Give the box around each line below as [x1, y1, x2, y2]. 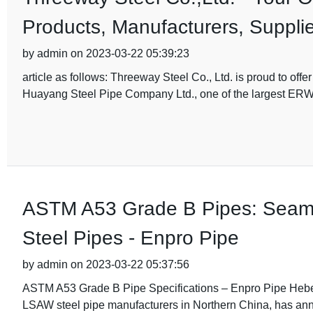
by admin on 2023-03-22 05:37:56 [22, 259, 189, 270]
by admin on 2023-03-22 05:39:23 [22, 48, 189, 59]
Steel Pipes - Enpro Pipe [22, 227, 239, 249]
